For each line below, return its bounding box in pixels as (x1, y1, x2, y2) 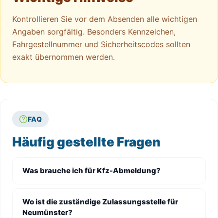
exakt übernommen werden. (12, 52, 115, 62)
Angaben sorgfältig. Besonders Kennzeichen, (12, 27, 176, 36)
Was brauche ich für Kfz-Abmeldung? (22, 166, 161, 175)
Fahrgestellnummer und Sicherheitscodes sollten (12, 39, 190, 49)
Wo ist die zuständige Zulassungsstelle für (22, 197, 178, 206)
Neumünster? (22, 208, 73, 217)
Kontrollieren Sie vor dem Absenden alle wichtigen (12, 14, 197, 24)
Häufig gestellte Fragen (12, 134, 161, 149)
